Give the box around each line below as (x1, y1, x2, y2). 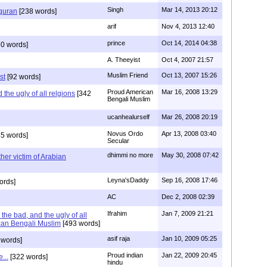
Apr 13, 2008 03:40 (162, 130, 216, 137)
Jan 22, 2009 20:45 (162, 252, 217, 259)
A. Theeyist (107, 56, 140, 63)
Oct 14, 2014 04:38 (162, 39, 217, 46)
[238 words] (17, 7, 57, 15)
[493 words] (61, 219, 100, 228)
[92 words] (5, 73, 41, 81)
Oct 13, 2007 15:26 (162, 72, 217, 79)
